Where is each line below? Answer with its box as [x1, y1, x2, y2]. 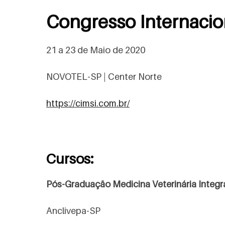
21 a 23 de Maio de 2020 [46, 45, 145, 55]
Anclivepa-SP [46, 205, 100, 216]
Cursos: [46, 150, 94, 167]
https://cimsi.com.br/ [46, 98, 130, 108]
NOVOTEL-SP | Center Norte [46, 71, 162, 82]
